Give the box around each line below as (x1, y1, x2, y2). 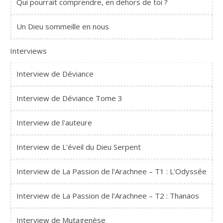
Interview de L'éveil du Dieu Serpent (16, 142, 141, 152)
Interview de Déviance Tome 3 (16, 93, 122, 104)
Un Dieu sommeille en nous (16, 21, 109, 32)
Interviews (10, 46, 47, 56)
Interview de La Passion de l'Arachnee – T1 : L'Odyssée (16, 166, 207, 177)
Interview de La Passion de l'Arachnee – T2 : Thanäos (16, 191, 199, 201)
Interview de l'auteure (16, 117, 92, 128)
